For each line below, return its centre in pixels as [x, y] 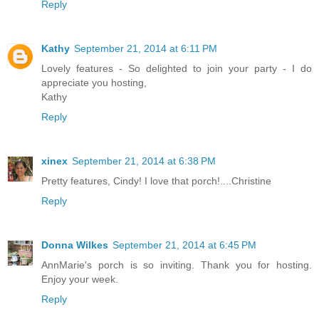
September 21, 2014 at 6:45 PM [184, 245]
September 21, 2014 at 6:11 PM [146, 48]
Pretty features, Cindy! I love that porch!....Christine [156, 181]
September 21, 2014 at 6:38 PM [144, 161]
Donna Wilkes [75, 245]
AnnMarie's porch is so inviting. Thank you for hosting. [177, 265]
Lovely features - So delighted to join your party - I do [177, 68]
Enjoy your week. [80, 279]
